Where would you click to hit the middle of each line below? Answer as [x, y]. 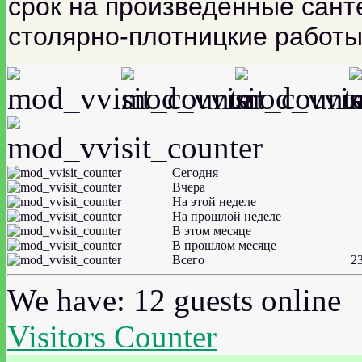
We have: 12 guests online [174, 300]
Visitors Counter [112, 336]
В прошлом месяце [224, 245]
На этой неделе [214, 201]
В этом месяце [212, 230]
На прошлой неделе [227, 216]
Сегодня [195, 172]
